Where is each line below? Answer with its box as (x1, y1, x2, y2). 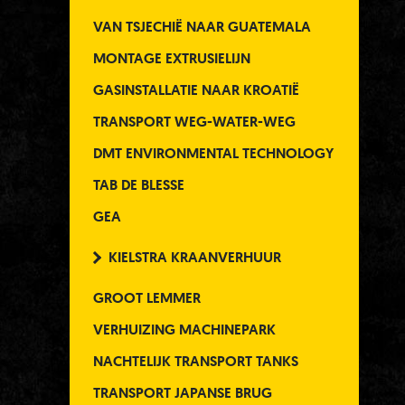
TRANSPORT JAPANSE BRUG (93, 383, 272, 402)
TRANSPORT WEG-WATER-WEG (93, 112, 296, 131)
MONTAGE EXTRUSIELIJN (93, 49, 250, 68)
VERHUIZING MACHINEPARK (93, 320, 276, 339)
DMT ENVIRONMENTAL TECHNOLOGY (93, 144, 334, 163)
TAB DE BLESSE (93, 175, 184, 194)
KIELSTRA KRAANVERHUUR (108, 248, 281, 267)
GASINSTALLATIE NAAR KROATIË (93, 80, 299, 99)
